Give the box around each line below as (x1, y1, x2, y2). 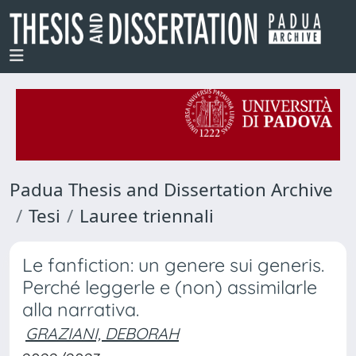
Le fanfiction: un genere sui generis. (22, 253, 324, 277)
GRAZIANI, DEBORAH (25, 323, 179, 343)
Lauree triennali (79, 203, 214, 228)
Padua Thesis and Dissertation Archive (10, 177, 333, 202)
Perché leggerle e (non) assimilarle (22, 276, 317, 299)
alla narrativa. (22, 298, 139, 321)
